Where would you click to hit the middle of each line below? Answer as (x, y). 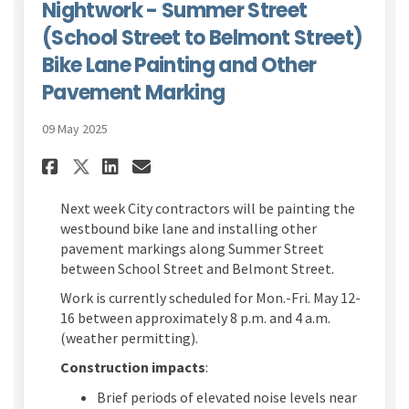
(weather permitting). (129, 338)
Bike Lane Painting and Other (179, 66)
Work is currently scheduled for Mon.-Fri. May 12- (210, 298)
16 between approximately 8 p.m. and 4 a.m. (195, 318)
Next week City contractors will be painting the (208, 209)
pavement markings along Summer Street (192, 249)
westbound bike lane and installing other (189, 229)
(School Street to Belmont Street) (203, 38)
